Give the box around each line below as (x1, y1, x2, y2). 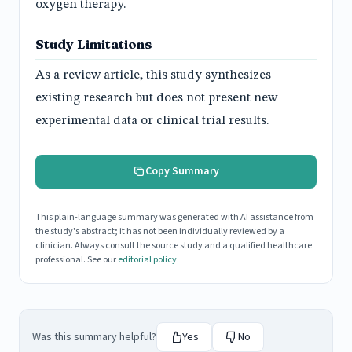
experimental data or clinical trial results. (35, 114, 269, 127)
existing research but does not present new (35, 91, 277, 104)
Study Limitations (35, 35, 152, 52)
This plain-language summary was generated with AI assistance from (35, 211, 313, 225)
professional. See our (35, 253, 118, 267)
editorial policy (118, 253, 177, 267)
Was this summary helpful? (32, 329, 156, 346)
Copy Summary (145, 163, 219, 179)
